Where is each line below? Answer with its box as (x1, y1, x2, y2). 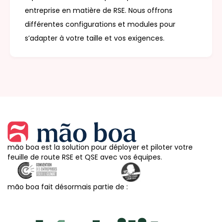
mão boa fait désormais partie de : (7, 182, 128, 192)
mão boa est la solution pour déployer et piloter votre (7, 142, 193, 153)
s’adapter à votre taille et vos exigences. (25, 33, 165, 44)
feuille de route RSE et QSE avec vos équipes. (7, 152, 162, 163)
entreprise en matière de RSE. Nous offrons (25, 5, 172, 16)
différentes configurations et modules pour (25, 19, 175, 30)
